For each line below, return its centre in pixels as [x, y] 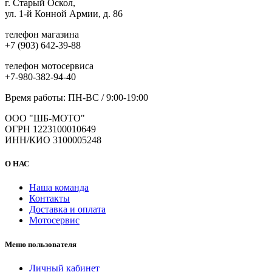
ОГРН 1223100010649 [50, 129]
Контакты [49, 199]
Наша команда [59, 188]
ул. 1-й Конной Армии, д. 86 [64, 14]
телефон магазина [42, 34]
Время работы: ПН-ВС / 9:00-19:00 [76, 97]
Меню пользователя [41, 244]
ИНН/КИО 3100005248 [53, 140]
